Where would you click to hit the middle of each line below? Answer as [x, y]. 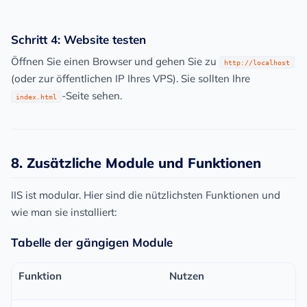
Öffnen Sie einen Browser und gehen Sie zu [115, 62]
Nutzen [187, 276]
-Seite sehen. [92, 96]
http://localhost [257, 63]
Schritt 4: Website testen [78, 40]
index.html [36, 97]
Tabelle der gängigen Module [92, 243]
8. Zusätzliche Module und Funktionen [136, 163]
